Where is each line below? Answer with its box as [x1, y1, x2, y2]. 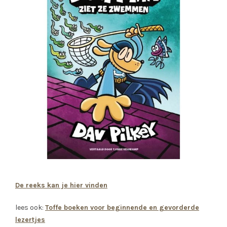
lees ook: [15, 203, 45, 212]
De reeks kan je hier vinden [15, 181, 107, 190]
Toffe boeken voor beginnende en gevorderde [45, 203, 199, 212]
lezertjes [15, 215, 45, 224]
